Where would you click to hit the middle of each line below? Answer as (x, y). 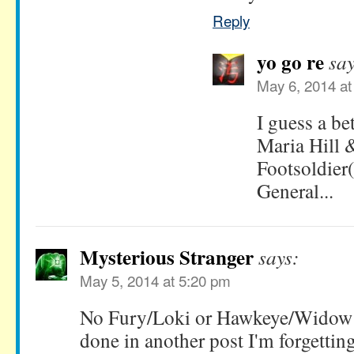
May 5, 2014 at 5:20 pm (155, 281)
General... (295, 191)
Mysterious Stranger (167, 258)
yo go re (290, 62)
